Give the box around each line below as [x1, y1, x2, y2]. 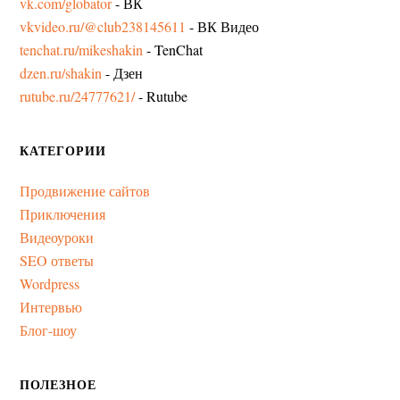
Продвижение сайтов [20, 181, 151, 200]
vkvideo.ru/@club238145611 [20, 17, 187, 36]
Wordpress [20, 274, 80, 293]
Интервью [20, 297, 83, 316]
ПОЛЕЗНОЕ [20, 375, 97, 394]
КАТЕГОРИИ [20, 141, 107, 160]
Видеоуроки [20, 228, 95, 246]
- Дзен [102, 63, 144, 82]
